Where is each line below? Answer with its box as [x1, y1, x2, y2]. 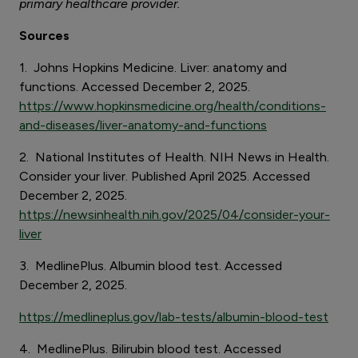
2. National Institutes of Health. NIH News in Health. [19, 149, 329, 165]
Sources [19, 28, 70, 44]
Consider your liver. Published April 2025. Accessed [19, 169, 310, 185]
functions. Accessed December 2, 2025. [19, 79, 250, 95]
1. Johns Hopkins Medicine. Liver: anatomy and [19, 60, 287, 76]
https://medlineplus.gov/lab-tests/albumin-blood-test [19, 309, 328, 325]
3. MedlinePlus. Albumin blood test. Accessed [19, 258, 282, 274]
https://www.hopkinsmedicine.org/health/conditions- [19, 98, 326, 114]
